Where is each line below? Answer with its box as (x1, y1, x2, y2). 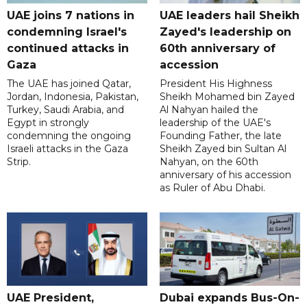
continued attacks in (7, 41, 129, 55)
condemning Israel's (7, 25, 127, 38)
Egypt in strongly (7, 116, 89, 129)
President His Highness (159, 77, 272, 90)
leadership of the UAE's (159, 116, 271, 129)
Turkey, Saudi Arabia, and (7, 103, 124, 116)
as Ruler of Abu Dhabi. (159, 181, 265, 194)
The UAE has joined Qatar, (7, 77, 131, 90)
